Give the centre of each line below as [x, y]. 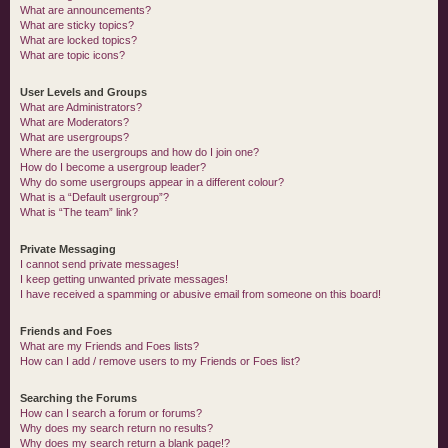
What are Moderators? [74, 122]
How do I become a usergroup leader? [113, 167]
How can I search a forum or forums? [111, 413]
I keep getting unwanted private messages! [124, 279]
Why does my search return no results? [116, 428]
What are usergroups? [74, 137]
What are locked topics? [78, 40]
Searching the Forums [78, 398]
